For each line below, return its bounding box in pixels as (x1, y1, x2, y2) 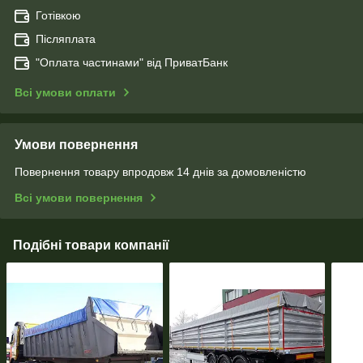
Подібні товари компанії (13, 238, 169, 253)
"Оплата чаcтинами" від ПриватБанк (36, 56, 228, 70)
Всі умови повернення (15, 191, 143, 205)
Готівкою (36, 9, 81, 23)
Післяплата (36, 32, 96, 46)
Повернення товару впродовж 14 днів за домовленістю (15, 165, 306, 179)
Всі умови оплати (15, 86, 116, 100)
